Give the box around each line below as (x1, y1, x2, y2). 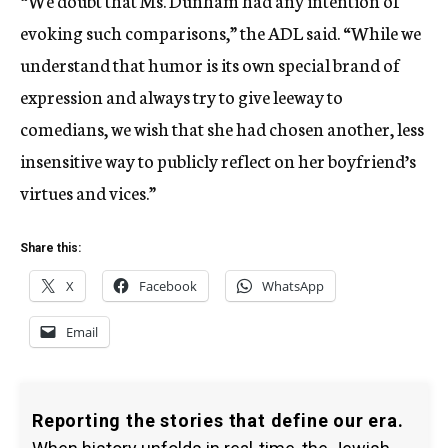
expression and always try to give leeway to (20, 83, 343, 109)
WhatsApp (262, 277, 324, 295)
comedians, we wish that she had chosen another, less (20, 115, 424, 141)
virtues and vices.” (20, 179, 156, 205)
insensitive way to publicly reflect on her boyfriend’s (20, 147, 416, 173)
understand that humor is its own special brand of (20, 51, 400, 77)
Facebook (139, 277, 197, 295)
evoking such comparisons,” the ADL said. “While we (20, 19, 421, 45)
